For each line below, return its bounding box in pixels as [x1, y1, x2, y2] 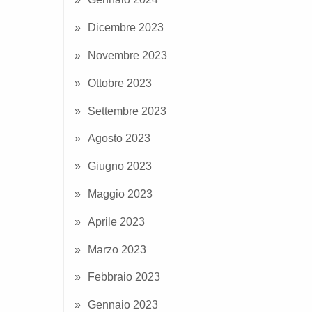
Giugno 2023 [88, 160, 152, 173]
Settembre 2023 [88, 104, 166, 117]
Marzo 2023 [88, 243, 146, 256]
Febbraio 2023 [88, 271, 160, 283]
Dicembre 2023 [88, 22, 164, 34]
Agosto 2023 [88, 132, 150, 145]
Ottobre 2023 [88, 77, 152, 89]
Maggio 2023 [88, 187, 153, 200]
